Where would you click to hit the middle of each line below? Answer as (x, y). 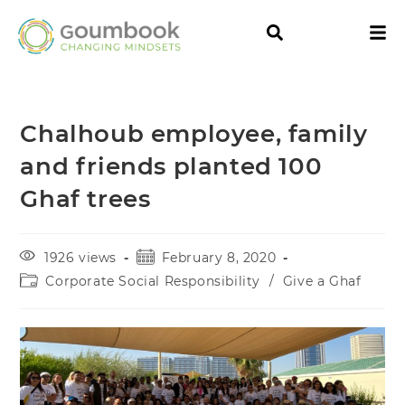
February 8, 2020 (219, 258)
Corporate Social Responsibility (153, 282)
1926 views (81, 258)
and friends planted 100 (171, 167)
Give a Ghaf (322, 282)
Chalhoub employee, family (194, 134)
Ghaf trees (85, 199)
